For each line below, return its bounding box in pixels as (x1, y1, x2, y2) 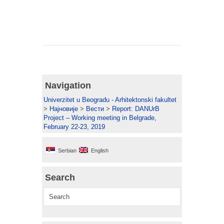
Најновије (49, 105, 78, 113)
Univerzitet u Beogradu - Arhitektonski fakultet (43, 96, 176, 104)
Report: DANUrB (112, 105, 159, 113)
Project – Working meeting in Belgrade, (43, 114, 156, 122)
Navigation (45, 80, 91, 91)
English (91, 147, 108, 154)
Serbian (58, 147, 76, 154)
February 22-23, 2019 (43, 123, 105, 131)
